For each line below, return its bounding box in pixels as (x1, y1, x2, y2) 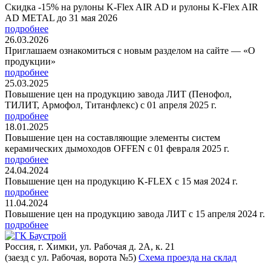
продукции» (5, 56, 56, 67)
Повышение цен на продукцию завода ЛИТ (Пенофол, (5, 89, 232, 100)
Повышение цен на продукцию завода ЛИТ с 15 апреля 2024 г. (5, 209, 265, 220)
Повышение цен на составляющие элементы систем (5, 132, 220, 143)
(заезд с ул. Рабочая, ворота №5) (5, 252, 139, 263)
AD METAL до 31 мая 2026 (5, 13, 117, 24)
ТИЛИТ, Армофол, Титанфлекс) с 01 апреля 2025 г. (5, 100, 217, 111)
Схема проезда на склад (139, 252, 237, 263)
